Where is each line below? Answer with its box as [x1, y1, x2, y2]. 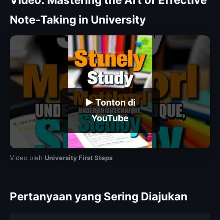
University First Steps [45, 153, 112, 162]
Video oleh [10, 153, 45, 162]
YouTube [91, 113, 129, 123]
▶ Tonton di [84, 97, 136, 108]
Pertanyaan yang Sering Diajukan [10, 189, 188, 203]
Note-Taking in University [10, 13, 146, 26]
